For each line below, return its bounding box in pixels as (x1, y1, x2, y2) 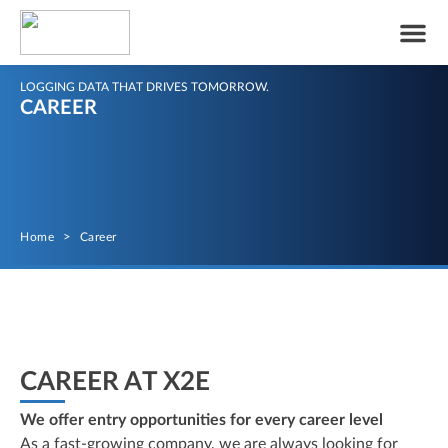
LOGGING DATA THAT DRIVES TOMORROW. (20, 81, 269, 93)
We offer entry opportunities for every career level (20, 412, 383, 428)
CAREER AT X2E (20, 369, 210, 395)
